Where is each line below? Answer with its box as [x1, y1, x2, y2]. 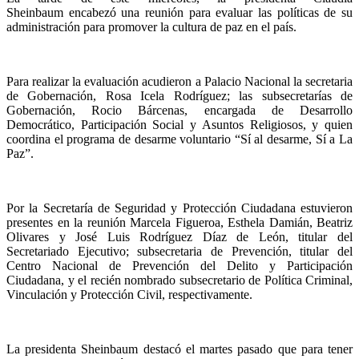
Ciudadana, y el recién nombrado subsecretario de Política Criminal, [6, 272, 353, 287]
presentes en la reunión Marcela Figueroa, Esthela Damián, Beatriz [6, 215, 353, 229]
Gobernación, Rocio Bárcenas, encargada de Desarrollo [6, 103, 353, 117]
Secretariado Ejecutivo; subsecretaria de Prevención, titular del [6, 244, 353, 258]
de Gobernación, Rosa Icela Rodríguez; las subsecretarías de [6, 88, 353, 103]
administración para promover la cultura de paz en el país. [6, 19, 296, 34]
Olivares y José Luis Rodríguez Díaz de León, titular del [6, 229, 353, 244]
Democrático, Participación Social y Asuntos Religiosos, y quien [6, 117, 353, 131]
